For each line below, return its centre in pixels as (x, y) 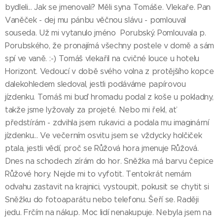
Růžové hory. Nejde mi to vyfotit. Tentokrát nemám (98, 174)
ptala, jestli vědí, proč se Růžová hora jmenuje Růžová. (102, 148)
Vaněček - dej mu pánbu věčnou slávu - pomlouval (95, 20)
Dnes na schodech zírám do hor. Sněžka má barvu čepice (110, 161)
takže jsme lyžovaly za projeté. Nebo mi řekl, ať (91, 110)
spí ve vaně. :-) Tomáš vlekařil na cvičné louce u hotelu (102, 58)
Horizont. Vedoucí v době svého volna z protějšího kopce (110, 71)
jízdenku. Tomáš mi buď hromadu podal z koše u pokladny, (109, 97)
